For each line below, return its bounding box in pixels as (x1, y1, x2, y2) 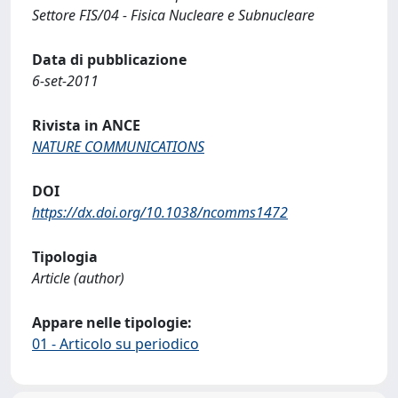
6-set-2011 (32, 71, 99, 91)
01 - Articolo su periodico (32, 334, 199, 354)
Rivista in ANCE (32, 115, 140, 135)
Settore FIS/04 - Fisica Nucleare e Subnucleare (32, 5, 314, 25)
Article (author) (32, 268, 124, 288)
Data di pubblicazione (32, 50, 187, 69)
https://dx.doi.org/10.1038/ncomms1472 (32, 203, 288, 222)
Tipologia (32, 247, 98, 267)
